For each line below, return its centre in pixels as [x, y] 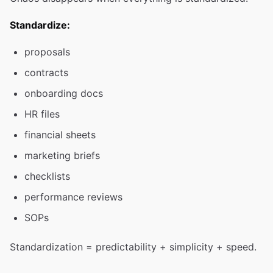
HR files [42, 114]
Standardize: [40, 25]
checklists [47, 176]
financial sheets [60, 135]
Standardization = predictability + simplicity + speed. [133, 247]
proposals [47, 52]
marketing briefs [62, 155]
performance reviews [73, 197]
